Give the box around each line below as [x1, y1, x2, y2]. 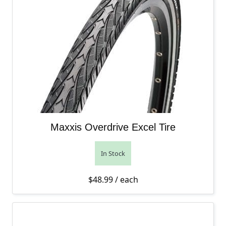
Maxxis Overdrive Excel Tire [50, 122, 176, 133]
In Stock [101, 149, 125, 158]
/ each [112, 174, 138, 185]
